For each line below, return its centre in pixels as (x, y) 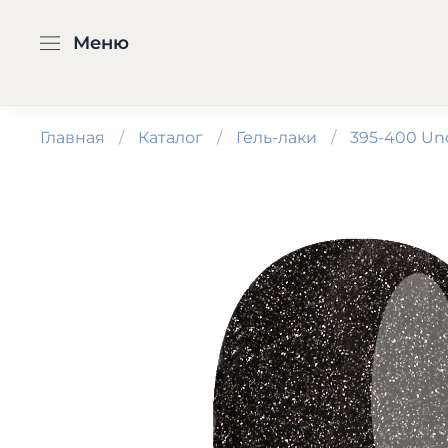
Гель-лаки (276, 137)
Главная (72, 137)
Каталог (170, 137)
